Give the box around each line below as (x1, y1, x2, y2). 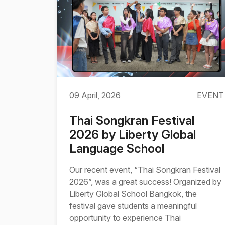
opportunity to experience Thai (69, 213, 181, 223)
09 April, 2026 (69, 90, 121, 100)
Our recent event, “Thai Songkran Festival (69, 165, 220, 175)
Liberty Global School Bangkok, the (69, 189, 197, 199)
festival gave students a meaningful (69, 201, 197, 211)
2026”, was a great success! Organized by (69, 177, 221, 187)
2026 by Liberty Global (69, 127, 196, 142)
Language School (69, 141, 164, 156)
